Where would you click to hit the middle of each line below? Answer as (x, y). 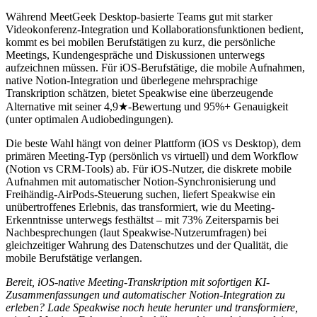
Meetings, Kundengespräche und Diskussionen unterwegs (135, 54)
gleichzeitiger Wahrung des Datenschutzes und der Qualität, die (147, 245)
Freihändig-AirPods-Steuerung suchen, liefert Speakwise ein (140, 194)
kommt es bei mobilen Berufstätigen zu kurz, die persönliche (140, 42)
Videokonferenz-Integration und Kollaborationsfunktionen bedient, (155, 29)
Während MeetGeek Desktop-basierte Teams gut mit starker (139, 16)
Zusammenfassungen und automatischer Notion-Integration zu (145, 294)
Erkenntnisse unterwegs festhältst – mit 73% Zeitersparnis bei (142, 219)
